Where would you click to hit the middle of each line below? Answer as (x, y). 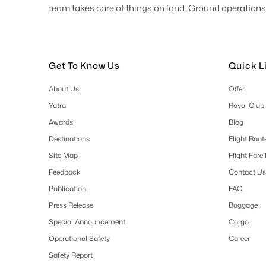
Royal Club (246, 105)
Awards (61, 122)
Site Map (64, 155)
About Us (64, 88)
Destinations (69, 138)
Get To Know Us (84, 65)
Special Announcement (87, 221)
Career (239, 238)
